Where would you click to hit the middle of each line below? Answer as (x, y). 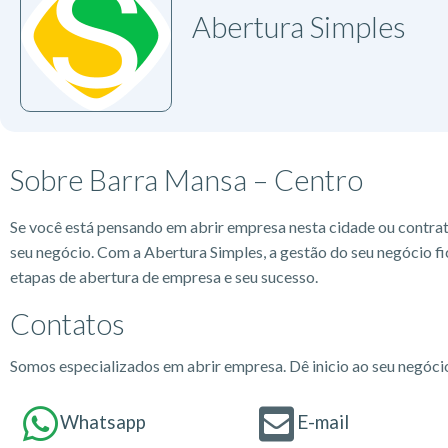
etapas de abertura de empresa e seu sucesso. (164, 276)
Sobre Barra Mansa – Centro (186, 179)
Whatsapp (103, 421)
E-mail (322, 421)
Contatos (67, 323)
